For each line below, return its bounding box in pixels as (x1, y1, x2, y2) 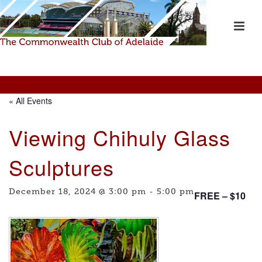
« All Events (9, 95, 52, 106)
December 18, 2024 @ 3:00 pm (9, 187, 146, 196)
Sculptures (9, 152, 114, 182)
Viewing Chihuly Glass (9, 122, 230, 152)
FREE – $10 (194, 189, 246, 202)
